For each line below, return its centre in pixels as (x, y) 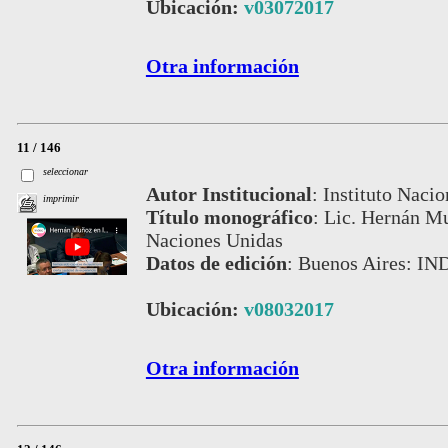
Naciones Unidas (214, 240)
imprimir (61, 198)
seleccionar (66, 171)
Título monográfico (229, 217)
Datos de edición (216, 263)
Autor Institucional (228, 194)
